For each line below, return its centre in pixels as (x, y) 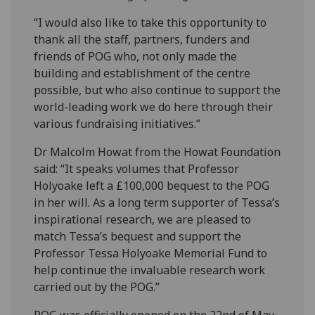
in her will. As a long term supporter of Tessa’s (157, 203)
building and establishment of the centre (142, 73)
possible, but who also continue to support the (157, 90)
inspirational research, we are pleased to (143, 220)
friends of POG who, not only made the (136, 57)
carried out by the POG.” (97, 287)
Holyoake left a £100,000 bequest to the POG (152, 186)
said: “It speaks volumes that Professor (137, 169)
